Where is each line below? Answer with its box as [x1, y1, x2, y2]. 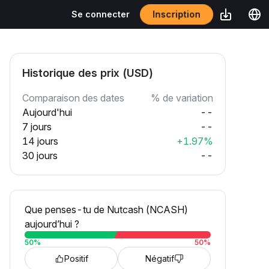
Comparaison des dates [22, 92, 124, 104]
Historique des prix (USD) [22, 67, 153, 79]
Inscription [153, 8, 200, 20]
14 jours [22, 135, 58, 147]
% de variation [151, 92, 213, 104]
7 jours [22, 121, 52, 133]
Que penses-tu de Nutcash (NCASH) [25, 204, 188, 216]
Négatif [145, 253, 174, 264]
